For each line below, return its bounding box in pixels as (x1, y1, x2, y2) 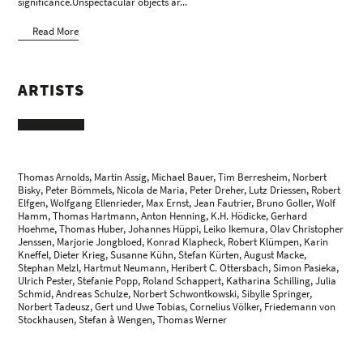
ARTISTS (18, 79, 85, 100)
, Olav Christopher (265, 222, 344, 237)
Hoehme (18, 222, 55, 237)
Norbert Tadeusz (18, 300, 91, 314)
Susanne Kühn (110, 248, 174, 263)
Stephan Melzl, (18, 261, 84, 275)
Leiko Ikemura (203, 222, 266, 237)
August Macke (244, 248, 305, 263)
